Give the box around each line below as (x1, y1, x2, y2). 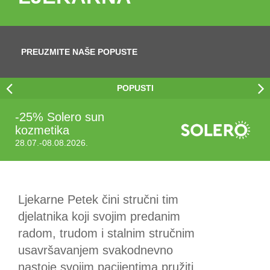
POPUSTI (116, 83, 154, 93)
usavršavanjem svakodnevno (18, 243, 173, 257)
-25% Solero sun (15, 110, 104, 124)
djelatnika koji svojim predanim (18, 210, 180, 223)
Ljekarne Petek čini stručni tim (18, 193, 178, 206)
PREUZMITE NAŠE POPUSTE (21, 47, 137, 57)
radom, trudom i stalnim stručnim (18, 227, 195, 240)
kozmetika (15, 124, 69, 137)
